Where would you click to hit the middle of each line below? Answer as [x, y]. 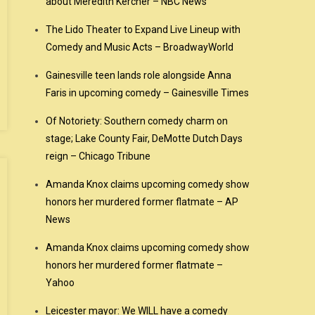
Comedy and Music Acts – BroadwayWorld [140, 47]
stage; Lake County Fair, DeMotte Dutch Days [144, 139]
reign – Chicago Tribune [98, 156]
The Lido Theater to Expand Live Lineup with [143, 30]
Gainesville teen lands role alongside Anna [139, 75]
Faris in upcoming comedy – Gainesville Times [148, 93]
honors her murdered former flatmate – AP [142, 202]
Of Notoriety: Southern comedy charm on [137, 121]
